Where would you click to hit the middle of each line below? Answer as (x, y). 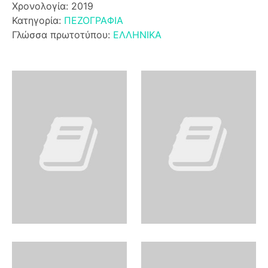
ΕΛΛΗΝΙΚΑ (137, 34)
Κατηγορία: (38, 20)
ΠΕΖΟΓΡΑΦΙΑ (94, 20)
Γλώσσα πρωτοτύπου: (63, 34)
